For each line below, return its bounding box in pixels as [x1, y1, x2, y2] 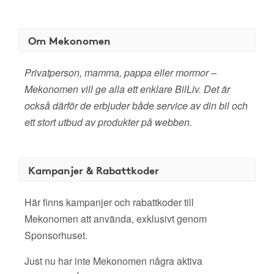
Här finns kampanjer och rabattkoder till [24, 195, 194, 209]
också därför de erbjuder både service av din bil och [24, 98, 248, 113]
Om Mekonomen [28, 32, 111, 48]
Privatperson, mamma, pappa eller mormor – [24, 65, 217, 80]
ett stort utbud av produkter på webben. [24, 115, 192, 129]
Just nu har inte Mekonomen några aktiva [24, 254, 202, 268]
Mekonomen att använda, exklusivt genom [24, 212, 207, 226]
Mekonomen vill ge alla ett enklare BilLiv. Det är [24, 82, 230, 96]
